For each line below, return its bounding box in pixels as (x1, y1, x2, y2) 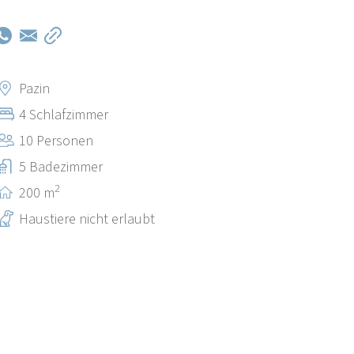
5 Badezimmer (19, 157, 104, 178)
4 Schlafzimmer (19, 105, 109, 126)
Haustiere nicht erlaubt (19, 209, 156, 230)
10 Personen (19, 131, 94, 152)
